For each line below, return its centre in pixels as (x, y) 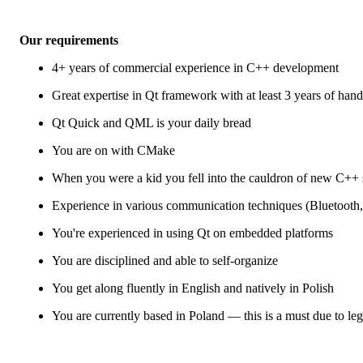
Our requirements (69, 40)
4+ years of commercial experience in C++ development (195, 67)
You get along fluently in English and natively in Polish (193, 288)
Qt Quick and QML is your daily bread (152, 122)
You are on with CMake (113, 150)
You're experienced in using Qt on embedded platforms (192, 233)
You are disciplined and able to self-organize (165, 260)
